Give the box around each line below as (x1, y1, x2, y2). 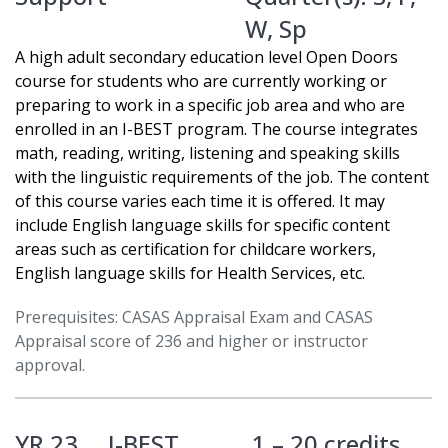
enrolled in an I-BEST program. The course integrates (15, 118, 418, 141)
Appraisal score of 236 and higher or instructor (15, 330, 368, 353)
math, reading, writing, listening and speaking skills (15, 142, 400, 165)
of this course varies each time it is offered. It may (15, 190, 385, 213)
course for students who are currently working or (15, 70, 387, 93)
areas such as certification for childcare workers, (15, 238, 376, 261)
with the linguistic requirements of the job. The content (15, 166, 429, 189)
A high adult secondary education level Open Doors (15, 46, 398, 69)
